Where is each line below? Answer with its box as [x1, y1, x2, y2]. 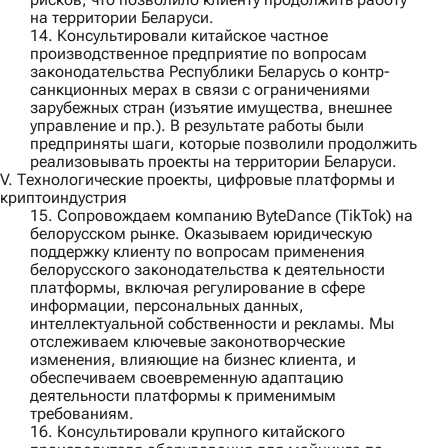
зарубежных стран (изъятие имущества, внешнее [30, 98, 392, 118]
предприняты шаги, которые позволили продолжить [30, 134, 417, 154]
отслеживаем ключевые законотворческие [30, 332, 345, 352]
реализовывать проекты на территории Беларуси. [30, 152, 397, 172]
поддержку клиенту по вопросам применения [30, 242, 365, 262]
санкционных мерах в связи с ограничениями [30, 80, 370, 100]
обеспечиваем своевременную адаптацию [30, 368, 343, 388]
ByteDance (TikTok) [256, 206, 391, 226]
